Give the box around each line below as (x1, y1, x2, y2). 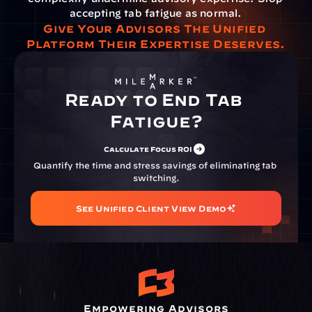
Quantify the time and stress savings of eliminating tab (33, 160, 276, 170)
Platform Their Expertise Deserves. (26, 38, 286, 50)
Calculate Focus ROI (103, 144, 192, 153)
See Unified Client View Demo (75, 203, 227, 213)
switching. (132, 173, 180, 182)
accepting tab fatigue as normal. (70, 8, 242, 19)
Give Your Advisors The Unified (43, 22, 266, 35)
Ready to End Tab (65, 90, 243, 109)
